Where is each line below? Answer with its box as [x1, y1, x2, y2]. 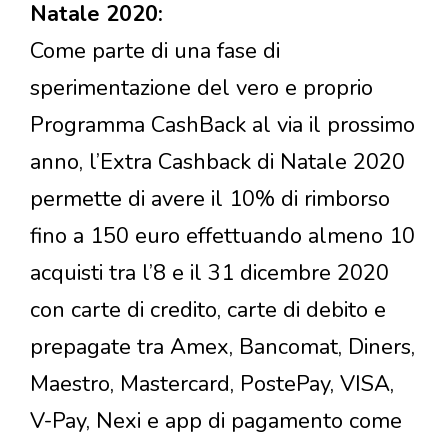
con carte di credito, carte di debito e [30, 295, 386, 326]
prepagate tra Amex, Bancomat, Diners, [30, 332, 415, 363]
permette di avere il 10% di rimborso [30, 184, 390, 215]
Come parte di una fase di [30, 36, 280, 67]
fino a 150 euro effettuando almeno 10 [30, 221, 415, 252]
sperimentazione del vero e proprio [30, 73, 373, 104]
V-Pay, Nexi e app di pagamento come [30, 406, 402, 437]
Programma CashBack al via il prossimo [30, 110, 415, 141]
